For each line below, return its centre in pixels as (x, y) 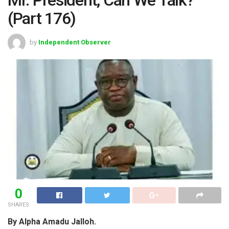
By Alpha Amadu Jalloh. (52, 221)
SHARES (18, 204)
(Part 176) (42, 18)
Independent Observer (75, 42)
